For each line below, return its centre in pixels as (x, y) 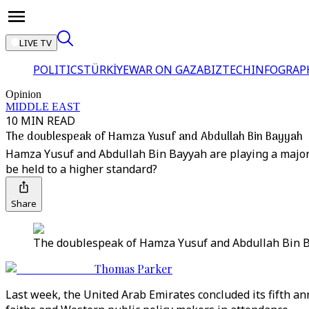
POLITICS (58, 70)
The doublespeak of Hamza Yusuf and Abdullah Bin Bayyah (154, 137)
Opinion (23, 94)
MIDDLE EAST (43, 107)
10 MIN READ (40, 121)
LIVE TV (36, 43)
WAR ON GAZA (166, 70)
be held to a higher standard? (81, 169)
